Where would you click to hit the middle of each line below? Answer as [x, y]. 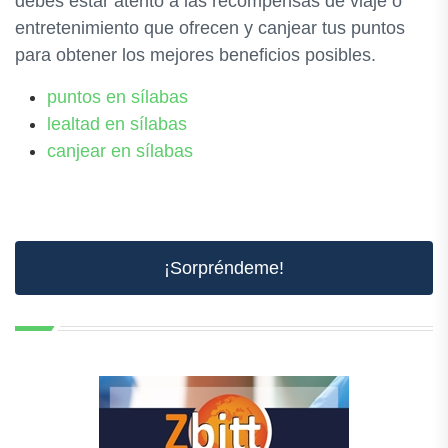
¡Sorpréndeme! [224, 268]
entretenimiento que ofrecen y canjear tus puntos [210, 28]
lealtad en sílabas [117, 124]
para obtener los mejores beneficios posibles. [195, 55]
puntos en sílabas [117, 97]
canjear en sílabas [120, 151]
